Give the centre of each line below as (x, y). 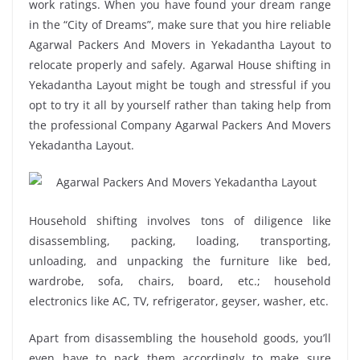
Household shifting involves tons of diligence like (180, 220)
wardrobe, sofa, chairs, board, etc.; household (180, 280)
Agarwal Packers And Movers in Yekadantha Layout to (180, 45)
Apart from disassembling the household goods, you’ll (180, 337)
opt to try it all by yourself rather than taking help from (180, 105)
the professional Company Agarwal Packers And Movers (180, 125)
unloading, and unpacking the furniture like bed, (180, 260)
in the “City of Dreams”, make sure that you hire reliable (180, 25)
